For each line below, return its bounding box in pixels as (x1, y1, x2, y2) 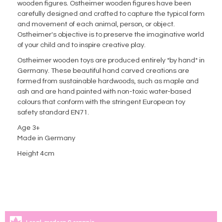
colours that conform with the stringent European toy (17, 99, 185, 106)
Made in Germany (17, 135, 75, 142)
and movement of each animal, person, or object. (17, 21, 175, 28)
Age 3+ (17, 124, 40, 132)
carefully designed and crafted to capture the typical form (17, 10, 205, 18)
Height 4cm (17, 150, 55, 158)
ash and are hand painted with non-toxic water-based (17, 88, 191, 96)
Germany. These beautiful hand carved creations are (17, 67, 189, 75)
